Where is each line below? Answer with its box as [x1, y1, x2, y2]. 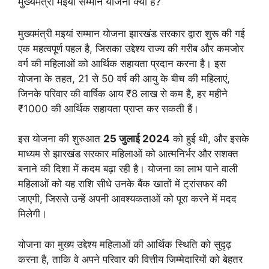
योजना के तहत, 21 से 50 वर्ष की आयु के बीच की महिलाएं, [18, 72, 230, 85]
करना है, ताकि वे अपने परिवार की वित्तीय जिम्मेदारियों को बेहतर [18, 253, 243, 265]
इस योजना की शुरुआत [18, 133, 103, 145]
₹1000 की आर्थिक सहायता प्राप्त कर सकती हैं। [18, 102, 199, 115]
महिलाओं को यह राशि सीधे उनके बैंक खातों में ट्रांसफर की [18, 178, 227, 190]
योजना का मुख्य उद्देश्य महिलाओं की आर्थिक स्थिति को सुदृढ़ [18, 238, 231, 250]
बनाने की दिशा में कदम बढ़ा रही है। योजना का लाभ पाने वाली [18, 163, 238, 175]
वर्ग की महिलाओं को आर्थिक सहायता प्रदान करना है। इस [18, 57, 226, 70]
